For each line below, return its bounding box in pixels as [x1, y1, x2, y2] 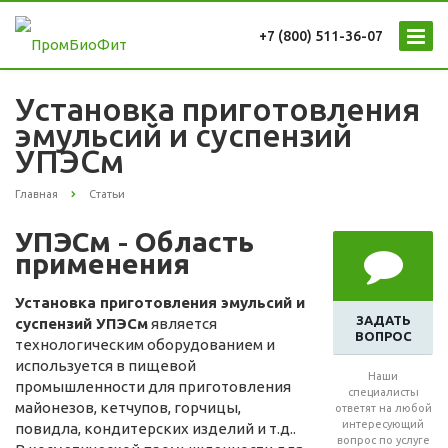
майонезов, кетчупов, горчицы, [15, 399, 241, 417]
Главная [15, 188, 58, 200]
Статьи [89, 188, 125, 200]
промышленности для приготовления [15, 378, 291, 396]
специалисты [347, 386, 419, 399]
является [148, 315, 217, 333]
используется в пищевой [15, 357, 196, 375]
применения [15, 248, 190, 280]
